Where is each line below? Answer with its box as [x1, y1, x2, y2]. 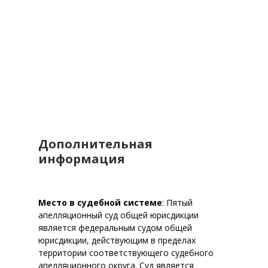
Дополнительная [38, 136, 153, 152]
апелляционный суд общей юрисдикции [38, 209, 199, 221]
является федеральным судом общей [38, 222, 192, 233]
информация [38, 151, 125, 167]
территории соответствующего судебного [38, 247, 214, 258]
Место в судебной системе [38, 197, 162, 208]
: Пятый [162, 197, 193, 208]
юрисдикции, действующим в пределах [38, 234, 196, 246]
